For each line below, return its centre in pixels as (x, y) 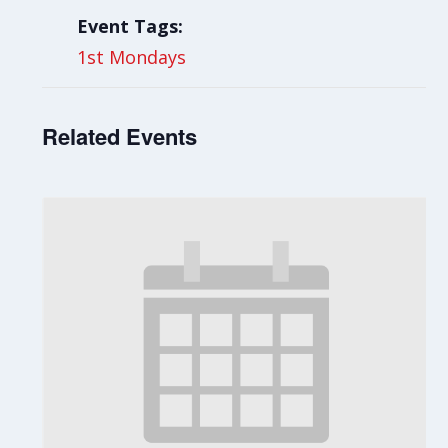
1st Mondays (132, 57)
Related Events (120, 136)
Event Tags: (130, 26)
